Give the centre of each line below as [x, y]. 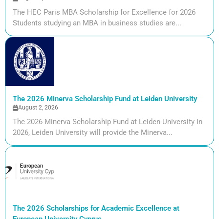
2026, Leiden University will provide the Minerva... [93, 133]
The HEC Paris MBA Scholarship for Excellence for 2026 [104, 12]
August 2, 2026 [38, 108]
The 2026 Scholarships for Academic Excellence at [96, 208]
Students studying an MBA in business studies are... [97, 23]
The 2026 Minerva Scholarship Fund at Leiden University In [108, 122]
